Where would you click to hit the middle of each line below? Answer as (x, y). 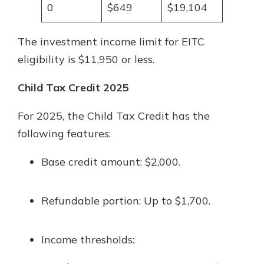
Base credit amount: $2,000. (111, 162)
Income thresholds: (88, 240)
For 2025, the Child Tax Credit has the (114, 116)
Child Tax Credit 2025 (73, 88)
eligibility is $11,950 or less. (86, 59)
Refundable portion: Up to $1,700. (126, 201)
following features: (64, 133)
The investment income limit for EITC (111, 42)
